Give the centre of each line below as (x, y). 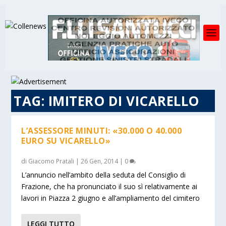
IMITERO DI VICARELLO (124, 101)
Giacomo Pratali (51, 161)
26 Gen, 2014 (100, 161)
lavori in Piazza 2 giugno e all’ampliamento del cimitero (111, 198)
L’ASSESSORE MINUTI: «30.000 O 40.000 (102, 131)
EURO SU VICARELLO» (66, 141)
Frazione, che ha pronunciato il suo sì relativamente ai (109, 186)
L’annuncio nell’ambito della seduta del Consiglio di (104, 175)
